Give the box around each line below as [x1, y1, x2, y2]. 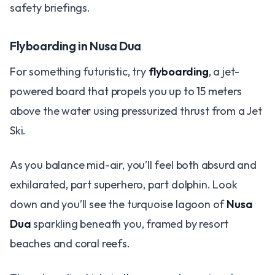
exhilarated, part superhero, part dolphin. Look [10, 177, 238, 192]
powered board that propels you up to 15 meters [10, 83, 242, 98]
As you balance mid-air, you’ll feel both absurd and [10, 157, 257, 172]
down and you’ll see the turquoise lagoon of [10, 196, 227, 211]
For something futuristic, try [10, 64, 149, 79]
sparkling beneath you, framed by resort [31, 216, 229, 231]
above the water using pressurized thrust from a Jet [10, 103, 262, 118]
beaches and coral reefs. [10, 236, 130, 250]
